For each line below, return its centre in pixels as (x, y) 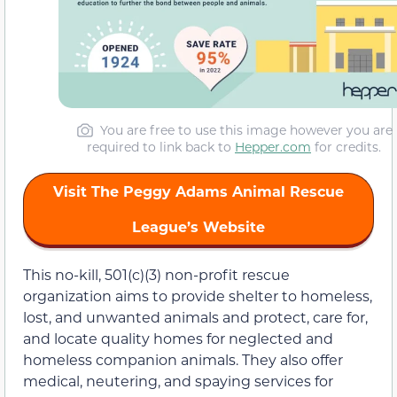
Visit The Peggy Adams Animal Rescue (198, 191)
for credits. (346, 147)
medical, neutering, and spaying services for (178, 381)
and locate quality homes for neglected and (178, 339)
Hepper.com (273, 147)
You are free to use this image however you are (246, 130)
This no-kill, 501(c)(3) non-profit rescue (156, 275)
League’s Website (198, 227)
